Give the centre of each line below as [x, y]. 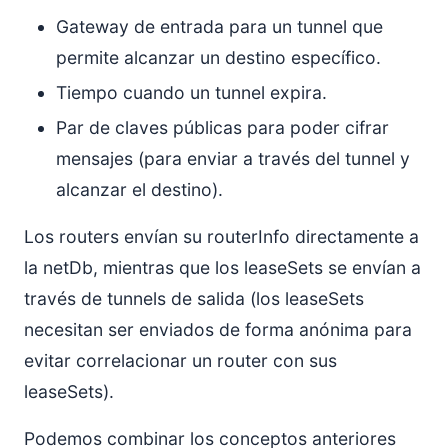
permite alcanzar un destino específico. [218, 57]
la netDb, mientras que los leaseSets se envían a [222, 267]
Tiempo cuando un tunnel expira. [191, 92]
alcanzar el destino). [139, 189]
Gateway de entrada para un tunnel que [219, 26]
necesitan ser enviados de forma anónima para [218, 329]
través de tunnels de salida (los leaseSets [194, 298]
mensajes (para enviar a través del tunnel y [233, 158]
